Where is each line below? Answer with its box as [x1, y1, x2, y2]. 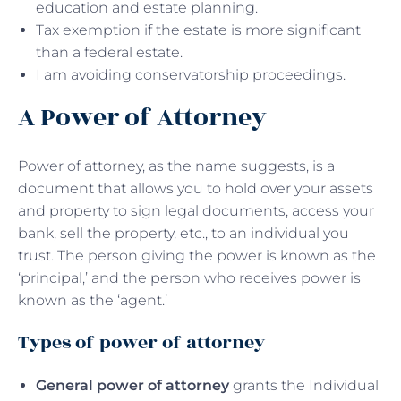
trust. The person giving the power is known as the [18, 246, 376, 264]
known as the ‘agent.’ [18, 291, 167, 309]
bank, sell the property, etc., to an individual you [18, 224, 349, 242]
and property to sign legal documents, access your [18, 201, 374, 219]
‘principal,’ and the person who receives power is [18, 269, 361, 286]
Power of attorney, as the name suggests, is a [18, 157, 335, 175]
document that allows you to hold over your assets [18, 179, 373, 197]
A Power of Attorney [18, 98, 267, 137]
